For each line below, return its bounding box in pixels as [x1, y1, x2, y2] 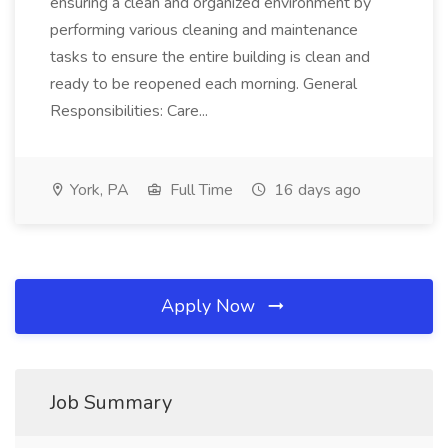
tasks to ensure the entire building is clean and [50, 46, 370, 68]
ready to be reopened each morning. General [50, 73, 357, 95]
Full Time [166, 179, 233, 201]
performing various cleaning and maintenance [50, 19, 358, 41]
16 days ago [270, 179, 361, 201]
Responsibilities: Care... [50, 100, 212, 122]
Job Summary [50, 389, 172, 416]
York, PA [66, 179, 129, 201]
